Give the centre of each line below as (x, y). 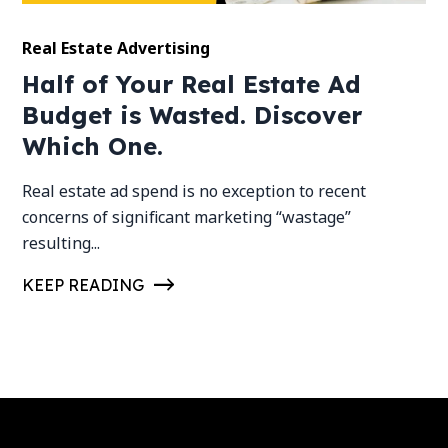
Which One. (97, 146)
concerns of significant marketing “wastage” (187, 217)
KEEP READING (83, 285)
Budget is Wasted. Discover (192, 115)
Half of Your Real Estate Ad (192, 84)
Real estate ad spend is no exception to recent (194, 191)
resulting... (61, 243)
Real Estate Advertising (116, 48)
